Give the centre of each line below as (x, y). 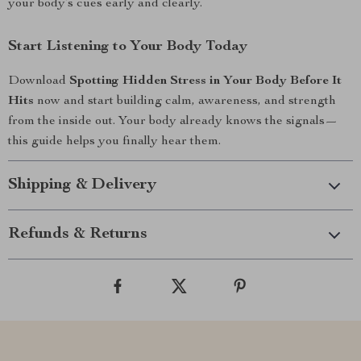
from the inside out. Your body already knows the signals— (173, 122)
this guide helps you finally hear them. (114, 142)
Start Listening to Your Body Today (128, 47)
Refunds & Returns (78, 234)
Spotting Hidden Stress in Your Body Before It (205, 81)
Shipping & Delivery (82, 185)
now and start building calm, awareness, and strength (185, 102)
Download (39, 81)
